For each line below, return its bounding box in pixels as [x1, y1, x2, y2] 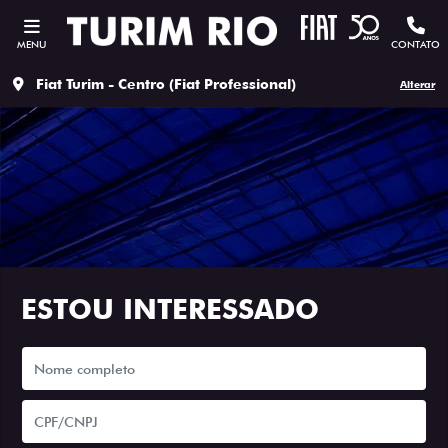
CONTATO [391, 38, 440, 50]
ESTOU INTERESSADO [21, 292, 319, 326]
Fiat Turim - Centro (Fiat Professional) [36, 76, 296, 92]
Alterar [400, 78, 435, 90]
